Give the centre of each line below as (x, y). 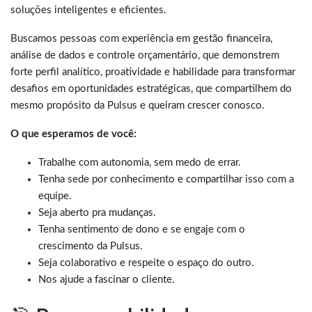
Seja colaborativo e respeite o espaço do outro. (146, 263)
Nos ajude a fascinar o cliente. (107, 279)
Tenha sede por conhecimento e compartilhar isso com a (166, 179)
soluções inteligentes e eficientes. (88, 10)
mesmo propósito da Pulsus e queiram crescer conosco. (138, 105)
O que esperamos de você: (73, 134)
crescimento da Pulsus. (91, 246)
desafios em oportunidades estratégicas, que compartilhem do (151, 88)
